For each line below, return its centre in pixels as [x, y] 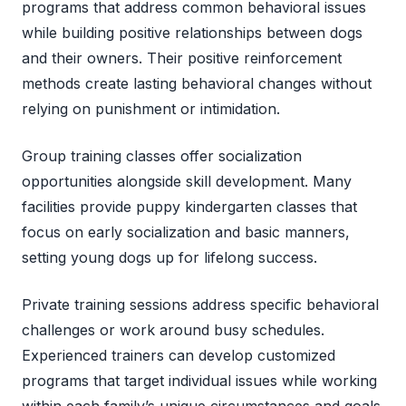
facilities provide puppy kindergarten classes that [189, 206]
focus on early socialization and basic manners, [186, 232]
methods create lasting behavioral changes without [197, 83]
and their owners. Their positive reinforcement [182, 58]
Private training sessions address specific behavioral [200, 304]
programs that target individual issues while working [199, 380]
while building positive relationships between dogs [192, 32]
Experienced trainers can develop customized [179, 355]
